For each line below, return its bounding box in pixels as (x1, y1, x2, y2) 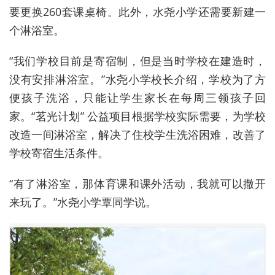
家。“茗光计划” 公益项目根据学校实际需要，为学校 (9, 109, 266, 124)
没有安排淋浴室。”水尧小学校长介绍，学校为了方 (9, 72, 266, 87)
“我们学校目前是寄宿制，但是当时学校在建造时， (9, 53, 266, 69)
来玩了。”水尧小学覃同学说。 (9, 195, 157, 210)
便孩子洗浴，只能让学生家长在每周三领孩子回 (9, 90, 266, 106)
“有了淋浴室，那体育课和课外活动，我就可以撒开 (9, 176, 266, 192)
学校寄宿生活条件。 (9, 145, 109, 161)
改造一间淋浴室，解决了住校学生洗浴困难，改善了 (9, 127, 266, 142)
